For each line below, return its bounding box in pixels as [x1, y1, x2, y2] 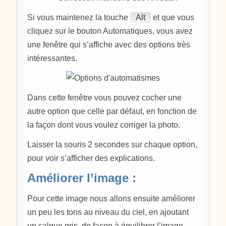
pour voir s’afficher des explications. [27, 153, 155, 162]
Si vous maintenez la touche [27, 13, 131, 22]
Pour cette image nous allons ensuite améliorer [27, 194, 196, 203]
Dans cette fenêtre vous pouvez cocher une [27, 93, 182, 102]
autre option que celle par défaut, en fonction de [27, 106, 197, 116]
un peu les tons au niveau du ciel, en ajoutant [27, 207, 189, 216]
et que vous [151, 13, 195, 22]
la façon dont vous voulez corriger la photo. [27, 120, 181, 129]
